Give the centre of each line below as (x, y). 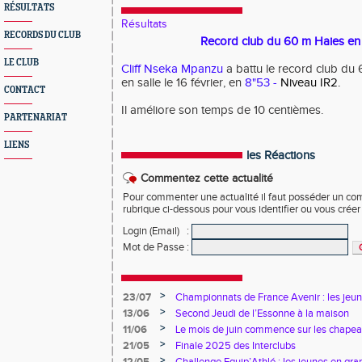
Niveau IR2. (310, 83)
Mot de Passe (154, 247)
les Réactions (281, 156)
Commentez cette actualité (207, 179)
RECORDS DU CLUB (42, 35)
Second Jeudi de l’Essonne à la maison (262, 314)
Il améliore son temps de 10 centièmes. (222, 110)
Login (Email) (151, 231)
